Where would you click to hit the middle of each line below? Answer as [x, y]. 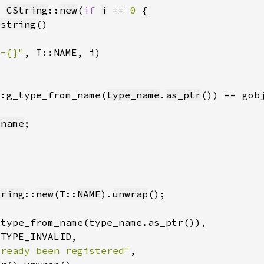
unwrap [130, 194]
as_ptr [183, 95]
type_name [133, 95]
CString [27, 10]
